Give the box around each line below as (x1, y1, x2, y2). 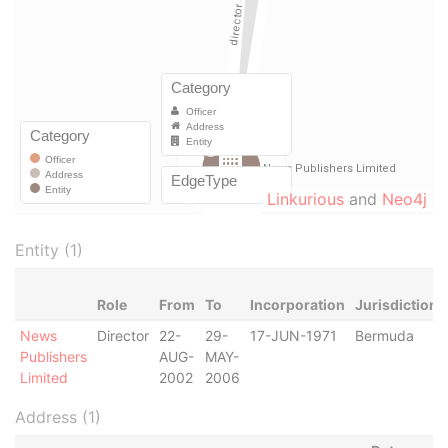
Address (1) (15, 407, 101, 427)
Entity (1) (15, 240, 83, 260)
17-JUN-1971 (249, 327, 337, 344)
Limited (19, 369, 68, 386)
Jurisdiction (354, 296, 438, 313)
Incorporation (249, 296, 345, 313)
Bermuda (354, 327, 414, 344)
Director (96, 327, 149, 344)
